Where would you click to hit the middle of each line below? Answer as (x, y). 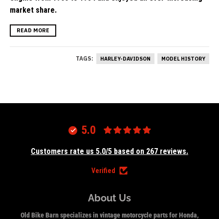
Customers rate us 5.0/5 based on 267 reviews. (109, 151)
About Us (109, 198)
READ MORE (33, 30)
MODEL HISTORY (183, 58)
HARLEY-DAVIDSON (125, 58)
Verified (103, 170)
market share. (33, 10)
